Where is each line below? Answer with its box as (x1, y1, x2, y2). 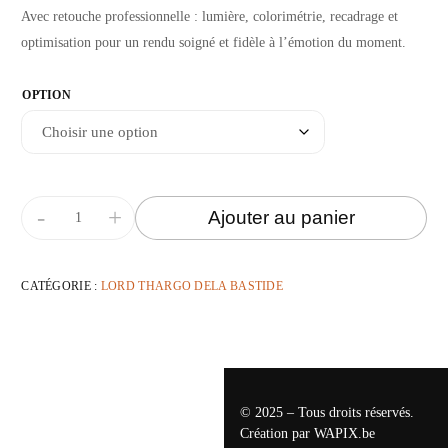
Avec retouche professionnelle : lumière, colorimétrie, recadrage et (21, 8, 399, 24)
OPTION (22, 87, 72, 102)
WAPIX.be (313, 425, 375, 441)
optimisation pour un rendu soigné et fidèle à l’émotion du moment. (21, 34, 407, 50)
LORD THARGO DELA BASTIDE (100, 278, 284, 293)
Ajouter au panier (207, 207, 355, 229)
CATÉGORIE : (21, 278, 101, 293)
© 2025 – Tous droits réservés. (239, 404, 414, 420)
